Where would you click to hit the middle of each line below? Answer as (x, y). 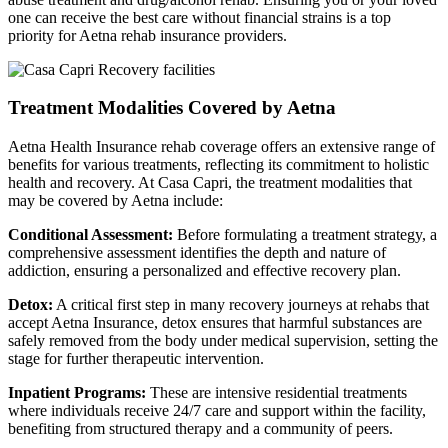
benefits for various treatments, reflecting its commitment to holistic (218, 165)
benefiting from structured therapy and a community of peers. (200, 429)
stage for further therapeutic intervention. (136, 359)
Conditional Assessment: (90, 235)
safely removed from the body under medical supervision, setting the (223, 341)
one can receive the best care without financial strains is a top (199, 17)
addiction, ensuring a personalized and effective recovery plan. (204, 271)
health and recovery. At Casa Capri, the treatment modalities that (210, 183)
